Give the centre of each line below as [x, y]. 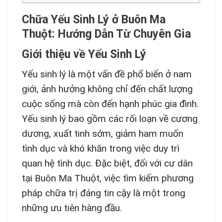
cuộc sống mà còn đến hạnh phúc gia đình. [110, 104]
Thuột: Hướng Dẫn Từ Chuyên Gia [106, 34]
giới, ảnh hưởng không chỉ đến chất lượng [107, 89]
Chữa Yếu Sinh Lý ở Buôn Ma [93, 20]
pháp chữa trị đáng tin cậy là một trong [103, 193]
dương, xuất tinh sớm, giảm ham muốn [102, 134]
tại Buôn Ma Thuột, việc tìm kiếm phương [108, 178]
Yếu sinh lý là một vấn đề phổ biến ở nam [107, 74]
